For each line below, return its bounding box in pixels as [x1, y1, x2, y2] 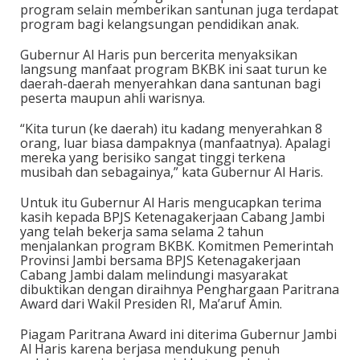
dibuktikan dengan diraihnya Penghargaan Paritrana [20, 280, 339, 298]
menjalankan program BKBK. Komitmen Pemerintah [20, 237, 333, 255]
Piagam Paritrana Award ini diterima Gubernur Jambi [20, 325, 337, 343]
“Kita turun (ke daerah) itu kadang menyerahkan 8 [20, 120, 322, 137]
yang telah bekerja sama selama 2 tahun [20, 223, 264, 240]
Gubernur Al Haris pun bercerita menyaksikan [20, 46, 297, 63]
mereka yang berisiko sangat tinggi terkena [20, 149, 285, 166]
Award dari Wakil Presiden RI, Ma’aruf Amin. [20, 295, 282, 313]
